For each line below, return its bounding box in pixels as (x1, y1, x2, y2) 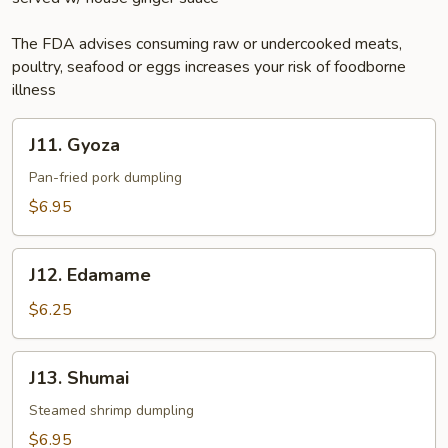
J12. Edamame (29, 263, 151, 287)
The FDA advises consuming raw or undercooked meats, (12, 33, 402, 55)
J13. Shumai (29, 366, 129, 390)
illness (12, 79, 56, 101)
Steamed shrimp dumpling (29, 401, 194, 420)
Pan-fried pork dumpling (29, 168, 182, 187)
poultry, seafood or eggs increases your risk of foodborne (12, 56, 406, 78)
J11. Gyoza (29, 133, 120, 157)
